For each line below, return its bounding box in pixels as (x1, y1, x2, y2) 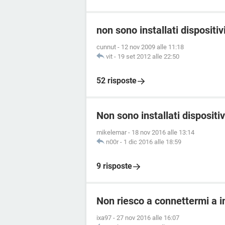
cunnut (96, 43, 116, 51)
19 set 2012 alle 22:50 (118, 53, 179, 60)
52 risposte (96, 76, 137, 85)
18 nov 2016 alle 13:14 (132, 129, 194, 136)
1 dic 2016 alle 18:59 (124, 138, 181, 146)
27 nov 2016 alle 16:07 (117, 214, 179, 221)
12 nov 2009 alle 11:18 (121, 43, 184, 51)
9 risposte (96, 161, 132, 171)
